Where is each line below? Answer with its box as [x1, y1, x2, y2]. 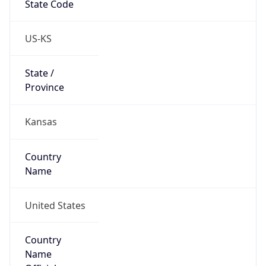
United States [24, 198, 85, 212]
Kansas [24, 115, 57, 129]
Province [24, 81, 64, 94]
